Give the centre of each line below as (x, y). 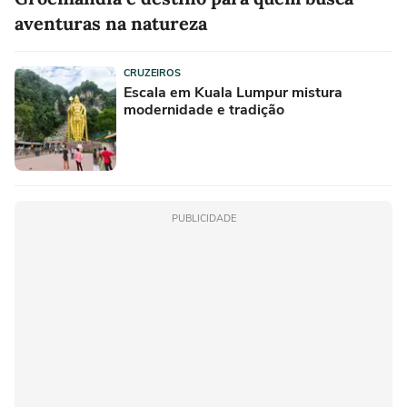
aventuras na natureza (111, 23)
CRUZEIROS (152, 73)
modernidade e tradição (204, 109)
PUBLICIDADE (203, 218)
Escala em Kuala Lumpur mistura (233, 92)
